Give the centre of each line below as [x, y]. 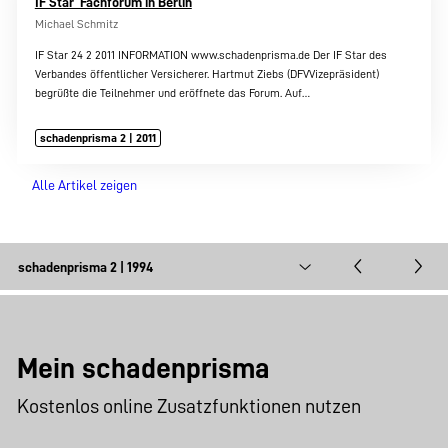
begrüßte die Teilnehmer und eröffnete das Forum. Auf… [172, 92]
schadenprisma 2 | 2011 [98, 138]
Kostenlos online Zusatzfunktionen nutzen [189, 405]
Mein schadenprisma [144, 369]
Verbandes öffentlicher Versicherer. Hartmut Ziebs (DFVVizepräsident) [206, 73]
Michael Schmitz [76, 23]
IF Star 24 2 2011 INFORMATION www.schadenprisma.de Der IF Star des [210, 54]
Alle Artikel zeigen [84, 185]
